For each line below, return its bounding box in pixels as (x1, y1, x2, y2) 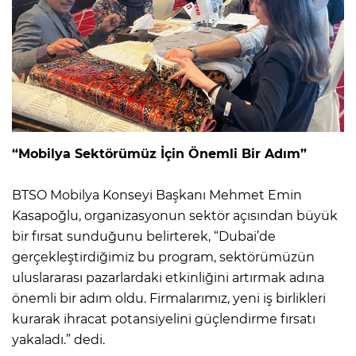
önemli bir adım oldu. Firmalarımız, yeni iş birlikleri (12, 291, 326, 307)
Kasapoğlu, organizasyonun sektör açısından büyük (12, 208, 338, 224)
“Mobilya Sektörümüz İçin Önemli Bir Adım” (12, 146, 307, 162)
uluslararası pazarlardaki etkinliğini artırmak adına (12, 270, 324, 286)
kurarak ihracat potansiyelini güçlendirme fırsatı (12, 311, 315, 327)
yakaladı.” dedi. (12, 332, 105, 348)
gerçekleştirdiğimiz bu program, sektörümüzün (12, 250, 315, 265)
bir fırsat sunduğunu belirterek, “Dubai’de (12, 229, 276, 245)
